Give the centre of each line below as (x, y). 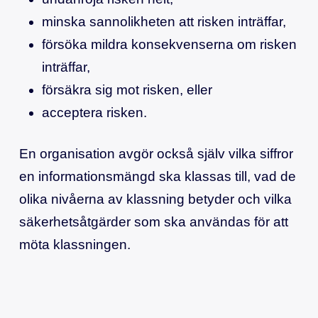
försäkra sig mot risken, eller (127, 90)
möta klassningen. (75, 244)
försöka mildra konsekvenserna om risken (169, 45)
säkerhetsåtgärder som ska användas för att (153, 221)
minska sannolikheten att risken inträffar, (164, 22)
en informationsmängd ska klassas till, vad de (157, 176)
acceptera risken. (94, 113)
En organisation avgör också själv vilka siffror (156, 153)
